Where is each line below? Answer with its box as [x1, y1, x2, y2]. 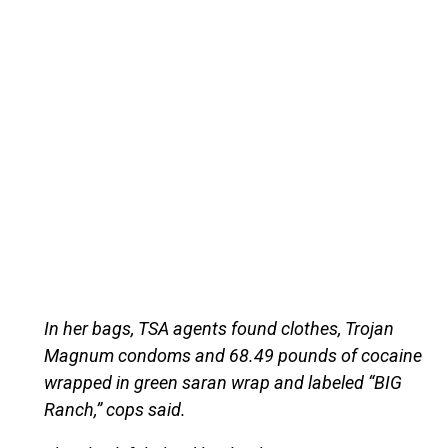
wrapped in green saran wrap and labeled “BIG [43, 371, 402, 393]
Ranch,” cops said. [43, 398, 186, 420]
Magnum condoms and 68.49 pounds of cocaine [43, 344, 422, 366]
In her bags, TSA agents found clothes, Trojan [43, 317, 394, 339]
